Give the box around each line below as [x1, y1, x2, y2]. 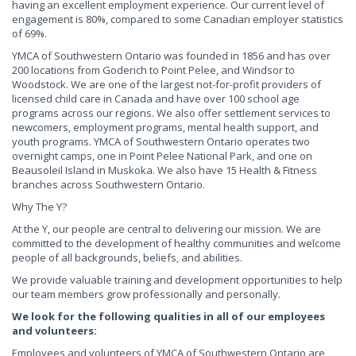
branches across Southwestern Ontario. [12, 177, 205, 192]
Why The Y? [12, 199, 67, 214]
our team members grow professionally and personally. [12, 287, 281, 301]
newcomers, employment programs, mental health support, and [12, 120, 319, 134]
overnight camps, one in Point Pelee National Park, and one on [12, 149, 312, 163]
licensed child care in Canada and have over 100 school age [12, 91, 300, 106]
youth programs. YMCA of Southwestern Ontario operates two [12, 134, 310, 149]
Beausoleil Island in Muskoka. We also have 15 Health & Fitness [12, 163, 317, 177]
